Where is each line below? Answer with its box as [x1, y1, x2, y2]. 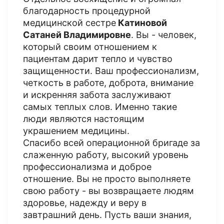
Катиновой [116, 17, 167, 28]
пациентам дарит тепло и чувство [23, 53, 172, 64]
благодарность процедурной [23, 5, 150, 16]
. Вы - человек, [131, 29, 196, 40]
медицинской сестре [23, 17, 116, 28]
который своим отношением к [23, 41, 157, 52]
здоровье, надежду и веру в [23, 197, 146, 208]
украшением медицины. [23, 125, 129, 136]
